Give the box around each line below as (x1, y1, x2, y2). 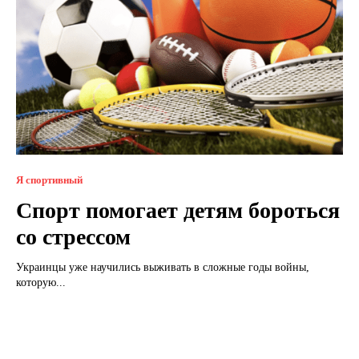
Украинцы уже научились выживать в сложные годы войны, (16, 260, 309, 273)
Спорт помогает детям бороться (16, 197, 340, 223)
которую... (16, 276, 66, 288)
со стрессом (16, 224, 131, 249)
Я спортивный (16, 173, 83, 186)
